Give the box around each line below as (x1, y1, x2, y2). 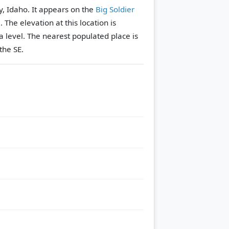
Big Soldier (96, 4, 134, 14)
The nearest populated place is (25, 30, 138, 41)
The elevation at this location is (5, 17, 116, 28)
